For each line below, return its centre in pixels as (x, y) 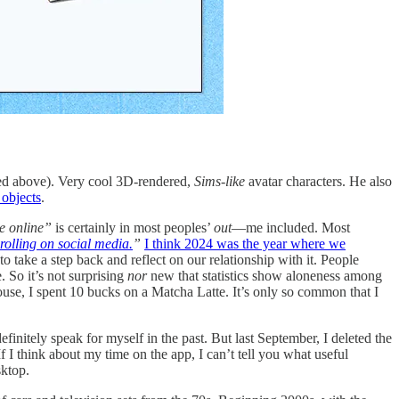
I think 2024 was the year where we (245, 243)
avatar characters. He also (318, 181)
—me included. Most (291, 227)
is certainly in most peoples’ (133, 227)
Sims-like (220, 181)
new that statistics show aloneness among (265, 275)
